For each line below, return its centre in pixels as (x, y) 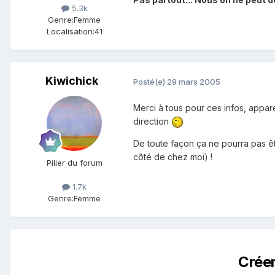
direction (152, 122)
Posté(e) (150, 81)
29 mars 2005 (194, 81)
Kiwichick (72, 81)
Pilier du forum (74, 163)
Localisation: (70, 32)
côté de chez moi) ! (173, 157)
